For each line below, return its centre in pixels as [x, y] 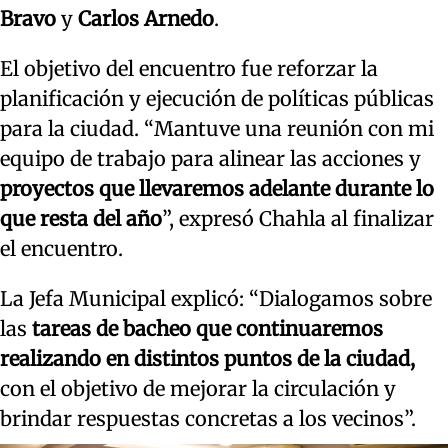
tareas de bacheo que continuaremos [207, 329]
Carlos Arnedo [146, 19]
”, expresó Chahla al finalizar [298, 219]
